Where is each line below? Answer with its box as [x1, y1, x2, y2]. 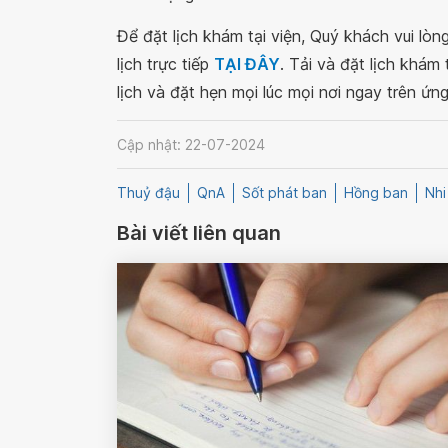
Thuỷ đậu [117, 184, 180, 202]
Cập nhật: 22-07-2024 [117, 135, 265, 153]
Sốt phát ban [242, 184, 327, 202]
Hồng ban [344, 184, 408, 202]
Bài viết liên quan [117, 221, 281, 246]
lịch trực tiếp [117, 54, 214, 74]
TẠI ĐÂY [214, 54, 280, 74]
